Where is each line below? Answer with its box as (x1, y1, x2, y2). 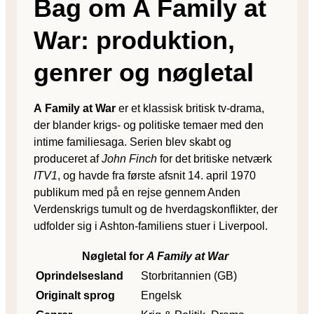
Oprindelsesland (36, 269, 123, 282)
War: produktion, (34, 25, 235, 55)
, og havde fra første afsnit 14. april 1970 (57, 169, 256, 182)
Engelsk (141, 289, 182, 301)
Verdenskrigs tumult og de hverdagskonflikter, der (34, 203, 278, 215)
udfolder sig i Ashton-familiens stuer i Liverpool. (34, 219, 268, 232)
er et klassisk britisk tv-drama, (116, 102, 264, 114)
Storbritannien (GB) (141, 269, 237, 282)
